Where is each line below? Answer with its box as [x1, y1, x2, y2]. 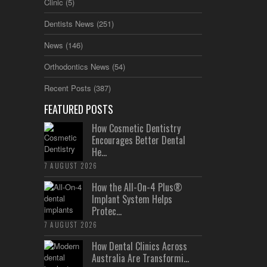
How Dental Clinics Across [92, 238, 187, 253]
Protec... [92, 203, 122, 218]
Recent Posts [44, 82, 91, 94]
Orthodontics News [44, 60, 110, 72]
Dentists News [44, 17, 94, 29]
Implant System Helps [92, 191, 172, 206]
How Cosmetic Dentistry [92, 120, 181, 135]
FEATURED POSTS [44, 101, 113, 117]
